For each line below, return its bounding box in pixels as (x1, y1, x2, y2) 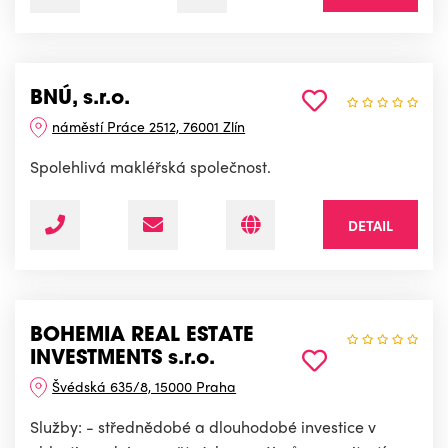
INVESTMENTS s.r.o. (30, 348, 215, 369)
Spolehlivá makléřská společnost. (30, 154, 271, 178)
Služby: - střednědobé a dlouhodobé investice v (30, 414, 376, 438)
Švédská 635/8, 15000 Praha (52, 375, 237, 396)
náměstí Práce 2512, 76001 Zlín (52, 115, 246, 136)
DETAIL (348, 214, 393, 235)
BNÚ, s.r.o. (30, 88, 130, 109)
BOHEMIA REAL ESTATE (30, 325, 254, 346)
